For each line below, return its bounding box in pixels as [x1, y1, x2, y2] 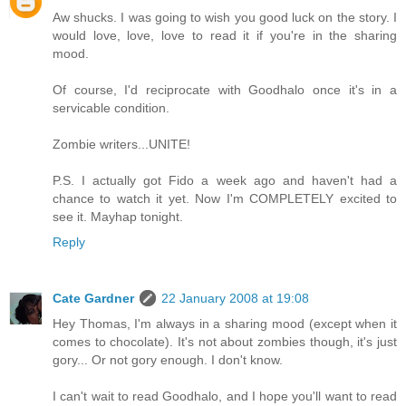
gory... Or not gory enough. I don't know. [53, 353, 283, 368]
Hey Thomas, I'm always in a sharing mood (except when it [53, 316, 397, 332]
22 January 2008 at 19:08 [161, 291, 309, 306]
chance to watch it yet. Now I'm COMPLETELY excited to [53, 191, 397, 207]
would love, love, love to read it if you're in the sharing [53, 28, 397, 43]
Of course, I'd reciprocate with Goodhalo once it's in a [53, 82, 397, 98]
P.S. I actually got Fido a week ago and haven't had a [53, 173, 397, 188]
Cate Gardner [53, 291, 134, 306]
